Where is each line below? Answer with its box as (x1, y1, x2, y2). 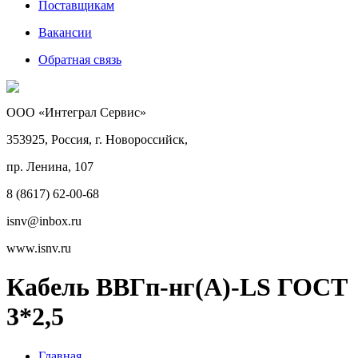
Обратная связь (38, 53, 121, 66)
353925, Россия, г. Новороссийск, (6, 133, 188, 146)
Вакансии (38, 26, 92, 39)
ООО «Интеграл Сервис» (6, 105, 146, 119)
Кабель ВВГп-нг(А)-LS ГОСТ (6, 272, 348, 302)
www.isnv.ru (6, 241, 71, 255)
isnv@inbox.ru (6, 214, 82, 228)
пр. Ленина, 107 (6, 160, 93, 173)
